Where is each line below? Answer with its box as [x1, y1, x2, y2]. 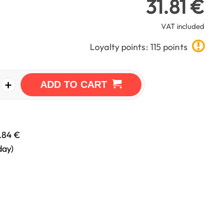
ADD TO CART [40, 79, 107, 90]
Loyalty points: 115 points [90, 41, 190, 53]
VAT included [161, 22, 204, 31]
